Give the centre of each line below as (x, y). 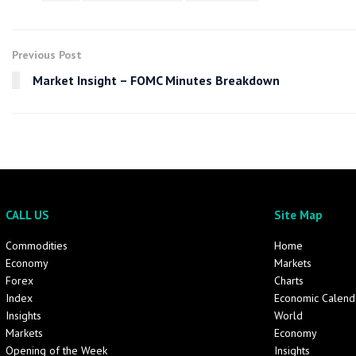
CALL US (27, 215)
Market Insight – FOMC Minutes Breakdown (156, 80)
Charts (288, 280)
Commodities (37, 245)
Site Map (298, 215)
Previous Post (47, 54)
